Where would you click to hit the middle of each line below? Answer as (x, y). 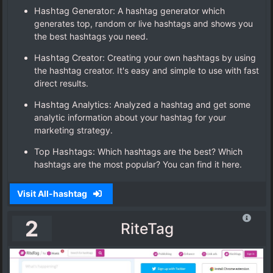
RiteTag (147, 229)
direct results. (61, 83)
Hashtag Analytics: (74, 105)
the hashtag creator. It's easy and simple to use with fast (147, 71)
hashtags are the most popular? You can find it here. (138, 165)
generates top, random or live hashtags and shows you (144, 24)
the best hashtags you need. (91, 37)
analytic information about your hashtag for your (130, 118)
